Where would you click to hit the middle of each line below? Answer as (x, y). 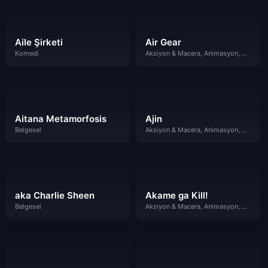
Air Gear (163, 42)
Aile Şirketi (39, 42)
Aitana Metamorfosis (61, 119)
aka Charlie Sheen (55, 195)
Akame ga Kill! (176, 195)
